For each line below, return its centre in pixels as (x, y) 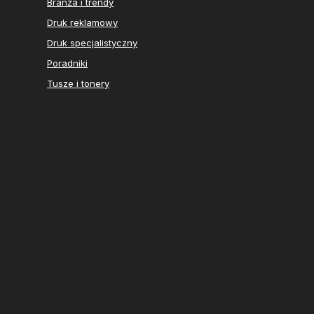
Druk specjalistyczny (92, 43)
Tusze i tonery (78, 84)
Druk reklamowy (82, 23)
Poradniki (67, 63)
